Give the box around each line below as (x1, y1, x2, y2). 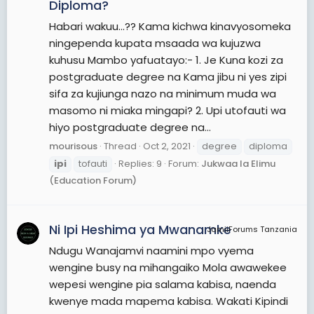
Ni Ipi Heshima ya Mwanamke (49, 221, 231, 239)
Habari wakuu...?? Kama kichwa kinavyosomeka (49, 19, 291, 34)
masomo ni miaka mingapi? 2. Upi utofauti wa (49, 103, 286, 118)
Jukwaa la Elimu (201, 156, 275, 170)
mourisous (49, 139, 97, 153)
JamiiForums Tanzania (207, 224, 297, 235)
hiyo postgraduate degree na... (49, 120, 211, 135)
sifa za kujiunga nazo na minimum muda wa (49, 86, 276, 102)
